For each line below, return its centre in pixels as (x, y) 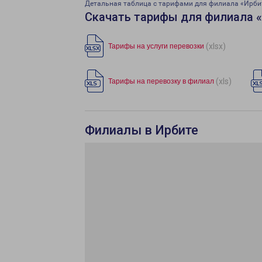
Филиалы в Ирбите (142, 130)
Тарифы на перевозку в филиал (161, 81)
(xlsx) (216, 46)
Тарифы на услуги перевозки (156, 46)
